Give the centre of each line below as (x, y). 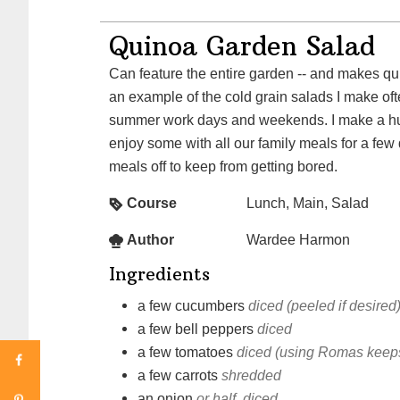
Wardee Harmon (298, 240)
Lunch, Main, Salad (308, 203)
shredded (251, 375)
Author (150, 240)
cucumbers (210, 306)
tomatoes (204, 352)
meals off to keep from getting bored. (223, 167)
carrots (196, 375)
